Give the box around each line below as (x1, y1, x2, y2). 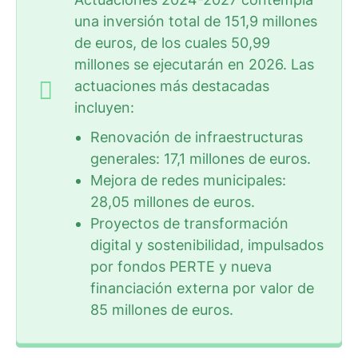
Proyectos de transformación (90, 214, 288, 232)
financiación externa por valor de (90, 279, 314, 296)
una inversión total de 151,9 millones (74, 12, 317, 30)
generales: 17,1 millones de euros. (90, 149, 311, 167)
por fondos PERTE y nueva (90, 257, 272, 275)
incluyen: (74, 98, 134, 116)
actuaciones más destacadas (74, 77, 269, 94)
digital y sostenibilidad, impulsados (90, 236, 324, 253)
